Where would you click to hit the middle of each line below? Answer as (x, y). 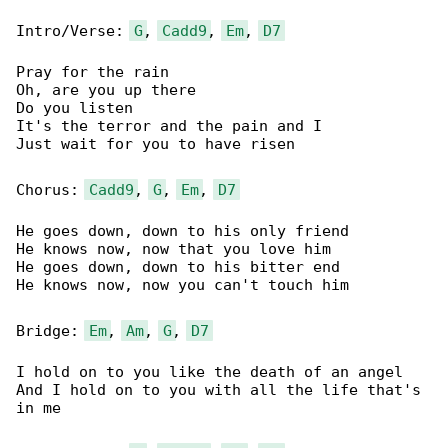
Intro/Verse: (74, 30)
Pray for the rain (92, 72)
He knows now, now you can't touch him (182, 285)
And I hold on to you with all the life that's (223, 390)
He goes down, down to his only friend (182, 231)
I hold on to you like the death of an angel (209, 372)
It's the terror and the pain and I (169, 126)
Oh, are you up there (106, 90)
